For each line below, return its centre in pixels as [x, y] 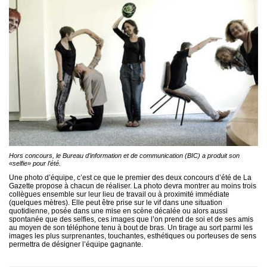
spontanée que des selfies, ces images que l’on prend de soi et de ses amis [131, 220]
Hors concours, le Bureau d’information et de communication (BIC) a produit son [124, 156]
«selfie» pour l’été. [35, 164]
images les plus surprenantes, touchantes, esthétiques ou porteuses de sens [133, 236]
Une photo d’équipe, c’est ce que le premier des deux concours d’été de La [130, 178]
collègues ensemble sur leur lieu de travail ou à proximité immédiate [119, 195]
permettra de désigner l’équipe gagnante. [76, 245]
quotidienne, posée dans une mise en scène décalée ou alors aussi [118, 211]
